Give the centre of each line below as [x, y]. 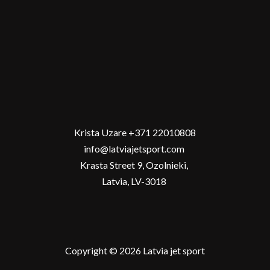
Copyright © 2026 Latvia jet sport [135, 250]
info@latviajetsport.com [135, 148]
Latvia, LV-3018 [135, 181]
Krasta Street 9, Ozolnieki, [135, 165]
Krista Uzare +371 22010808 [135, 132]
